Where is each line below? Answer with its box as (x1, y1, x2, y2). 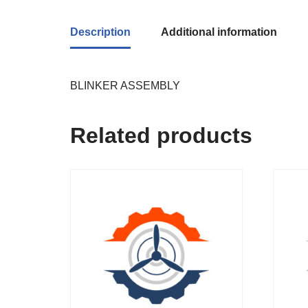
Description (70, 26, 131, 38)
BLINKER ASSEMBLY (70, 80, 180, 92)
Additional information (161, 26, 277, 38)
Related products (70, 123, 252, 148)
